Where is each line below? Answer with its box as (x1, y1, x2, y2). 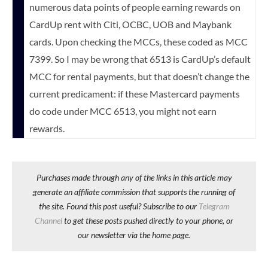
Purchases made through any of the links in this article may (36, 172, 232, 182)
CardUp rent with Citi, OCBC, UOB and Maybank (29, 18, 232, 30)
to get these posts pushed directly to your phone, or (62, 215, 233, 226)
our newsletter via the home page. (78, 229, 190, 240)
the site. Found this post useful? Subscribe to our (38, 200, 199, 211)
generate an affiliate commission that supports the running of (33, 186, 235, 197)
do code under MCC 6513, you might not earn (29, 105, 217, 117)
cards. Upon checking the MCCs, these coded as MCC (29, 35, 248, 47)
